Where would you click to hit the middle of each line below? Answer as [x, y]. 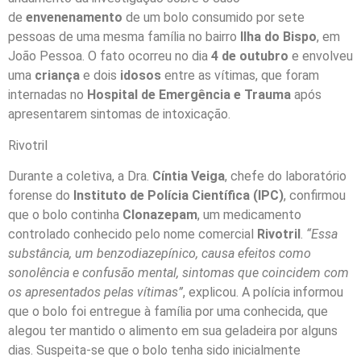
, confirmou [315, 195]
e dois [100, 76]
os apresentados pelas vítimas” [95, 292]
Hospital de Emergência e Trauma [189, 95]
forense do [41, 195]
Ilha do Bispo [278, 37]
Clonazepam [160, 214]
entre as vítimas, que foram [240, 76]
